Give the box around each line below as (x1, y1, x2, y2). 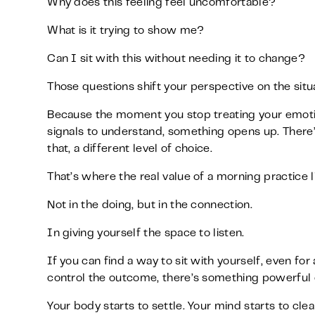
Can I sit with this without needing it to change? (47, 54, 305, 64)
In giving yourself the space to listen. (47, 229, 245, 238)
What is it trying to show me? (47, 26, 205, 36)
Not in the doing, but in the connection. (47, 200, 252, 210)
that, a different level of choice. (47, 144, 213, 154)
